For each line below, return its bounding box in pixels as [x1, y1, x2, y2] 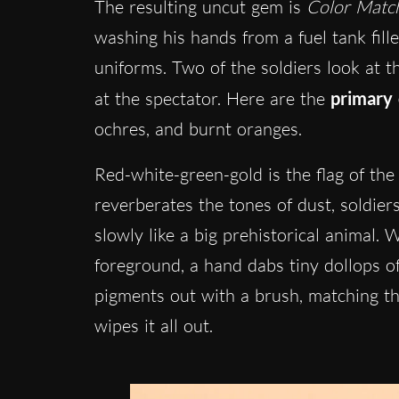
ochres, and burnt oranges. [94, 117, 302, 140]
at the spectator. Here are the [94, 86, 330, 110]
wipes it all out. [94, 313, 213, 337]
